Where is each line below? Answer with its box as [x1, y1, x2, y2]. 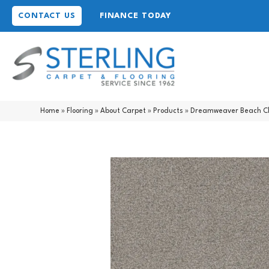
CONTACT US [18, 12, 76, 20]
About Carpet [100, 107, 147, 115]
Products [153, 107, 184, 115]
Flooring [67, 107, 94, 115]
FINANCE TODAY [99, 12, 172, 20]
